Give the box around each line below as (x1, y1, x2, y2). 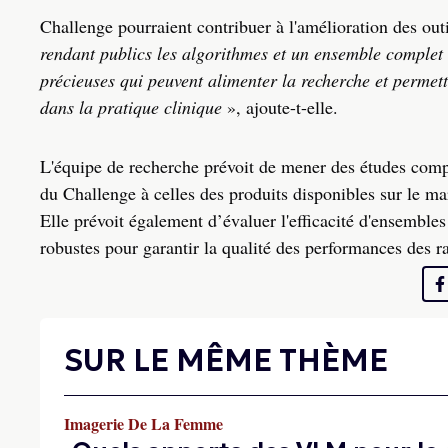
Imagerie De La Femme (64, 412, 223, 436)
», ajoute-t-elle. (227, 95, 338, 120)
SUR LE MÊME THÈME (64, 342, 388, 380)
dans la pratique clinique (40, 95, 227, 120)
